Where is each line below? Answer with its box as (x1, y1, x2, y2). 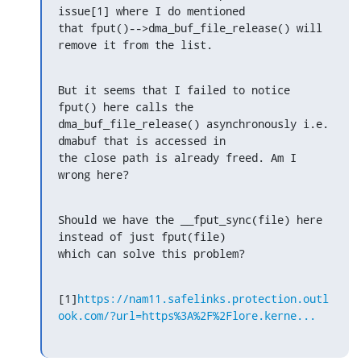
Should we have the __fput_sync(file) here (58, 211, 322, 227)
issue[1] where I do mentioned (58, 2, 245, 19)
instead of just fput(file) (58, 228, 226, 244)
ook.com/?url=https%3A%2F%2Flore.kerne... (58, 307, 316, 323)
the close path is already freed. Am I (58, 149, 297, 165)
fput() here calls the (58, 98, 193, 114)
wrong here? (58, 166, 129, 182)
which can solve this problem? (58, 245, 245, 261)
